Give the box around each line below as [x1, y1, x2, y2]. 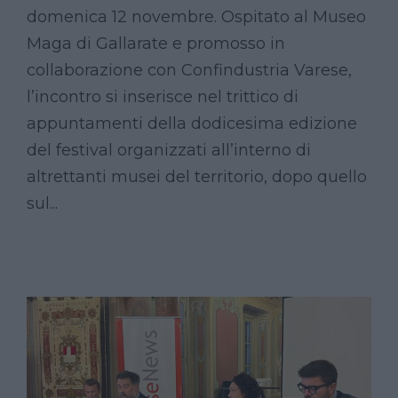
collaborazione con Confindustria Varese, [27, 60, 352, 80]
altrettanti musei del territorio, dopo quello [27, 166, 367, 187]
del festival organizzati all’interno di [27, 139, 311, 160]
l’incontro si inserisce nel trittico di [27, 86, 298, 107]
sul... [27, 193, 58, 213]
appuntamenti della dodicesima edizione [27, 113, 357, 133]
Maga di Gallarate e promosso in [27, 33, 285, 53]
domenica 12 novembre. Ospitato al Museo [27, 6, 366, 27]
